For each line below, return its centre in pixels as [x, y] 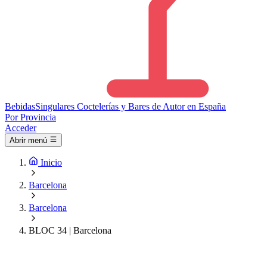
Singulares [55, 106]
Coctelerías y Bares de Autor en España [151, 106]
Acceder [21, 128]
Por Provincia [30, 117]
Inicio [51, 163]
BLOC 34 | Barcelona [70, 231]
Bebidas [20, 106]
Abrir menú [28, 141]
